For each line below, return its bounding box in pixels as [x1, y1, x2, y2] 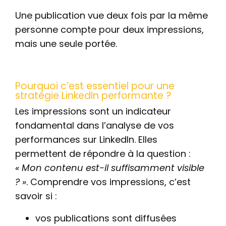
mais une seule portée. [15, 37, 117, 50]
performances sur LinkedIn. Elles [15, 133, 157, 146]
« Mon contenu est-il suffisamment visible [15, 161, 204, 174]
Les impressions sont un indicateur [15, 105, 171, 118]
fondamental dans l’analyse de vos [15, 119, 174, 132]
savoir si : [15, 190, 57, 202]
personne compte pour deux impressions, [15, 23, 204, 36]
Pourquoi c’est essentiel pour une [15, 79, 175, 93]
